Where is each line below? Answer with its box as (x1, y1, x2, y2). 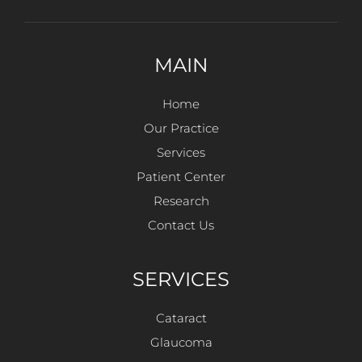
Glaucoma (149, 335, 213, 350)
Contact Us (148, 217, 214, 233)
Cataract (155, 310, 207, 326)
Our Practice (143, 120, 219, 136)
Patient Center (137, 169, 225, 184)
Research (153, 193, 209, 208)
